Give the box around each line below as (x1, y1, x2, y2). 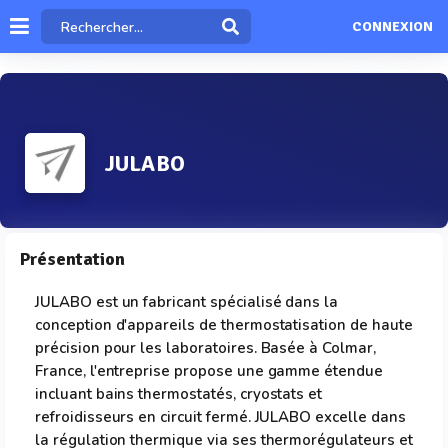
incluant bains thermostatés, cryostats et (35, 384, 323, 404)
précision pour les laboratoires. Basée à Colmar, (35, 338, 376, 358)
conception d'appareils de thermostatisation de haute (35, 315, 413, 335)
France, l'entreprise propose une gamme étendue (35, 361, 383, 381)
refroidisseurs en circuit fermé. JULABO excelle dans (35, 407, 406, 427)
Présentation (20, 248, 125, 270)
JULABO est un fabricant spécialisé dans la (35, 292, 339, 312)
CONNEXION (351, 18, 433, 36)
